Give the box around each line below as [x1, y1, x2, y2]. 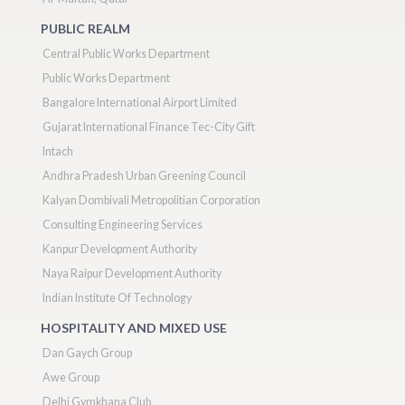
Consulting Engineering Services [42, 218, 202, 231]
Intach [42, 145, 73, 158]
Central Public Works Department [42, 47, 210, 61]
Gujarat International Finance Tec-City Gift [42, 120, 255, 134]
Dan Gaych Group [42, 346, 132, 360]
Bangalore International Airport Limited [42, 96, 237, 109]
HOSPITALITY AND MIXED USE [41, 320, 227, 335]
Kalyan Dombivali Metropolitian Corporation [42, 193, 260, 207]
